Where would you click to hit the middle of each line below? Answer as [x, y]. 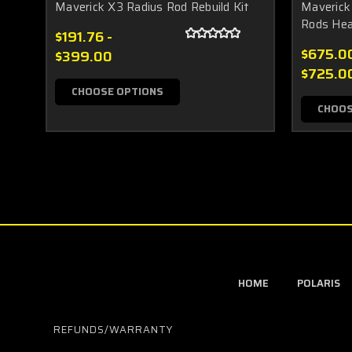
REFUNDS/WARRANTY [113, 329]
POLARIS [318, 283]
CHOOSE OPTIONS [117, 91]
